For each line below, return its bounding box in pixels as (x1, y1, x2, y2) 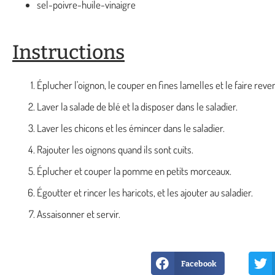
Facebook (181, 258, 217, 268)
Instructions (12, 41, 125, 64)
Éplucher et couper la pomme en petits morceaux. (37, 165, 231, 177)
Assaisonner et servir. (37, 207, 120, 220)
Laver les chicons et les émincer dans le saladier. (37, 122, 225, 134)
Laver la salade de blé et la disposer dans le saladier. (37, 100, 238, 113)
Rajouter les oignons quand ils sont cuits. (37, 143, 193, 156)
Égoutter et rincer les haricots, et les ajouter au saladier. (37, 186, 253, 199)
